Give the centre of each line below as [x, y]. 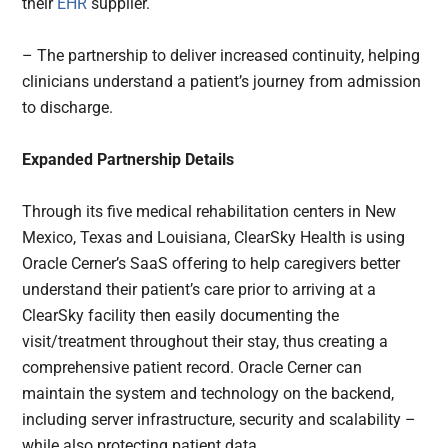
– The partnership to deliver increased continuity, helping [221, 55]
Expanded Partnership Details [128, 159]
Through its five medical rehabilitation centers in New [209, 211]
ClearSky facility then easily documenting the [181, 315]
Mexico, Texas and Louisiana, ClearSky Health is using [214, 237]
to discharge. [70, 107]
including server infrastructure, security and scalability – [219, 419]
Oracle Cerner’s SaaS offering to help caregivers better [211, 263]
